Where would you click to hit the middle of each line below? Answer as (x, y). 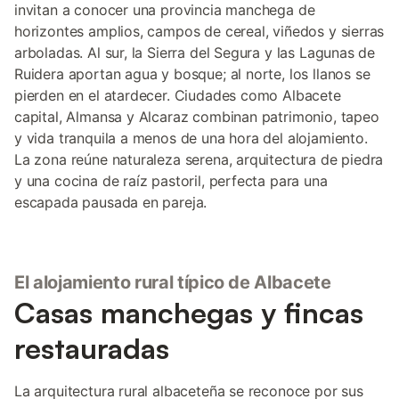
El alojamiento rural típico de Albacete (173, 282)
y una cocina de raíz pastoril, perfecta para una (171, 181)
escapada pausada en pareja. (111, 202)
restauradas (92, 348)
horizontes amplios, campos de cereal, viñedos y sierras (199, 31)
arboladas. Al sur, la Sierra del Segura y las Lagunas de (195, 53)
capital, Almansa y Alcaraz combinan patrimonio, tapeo (197, 117)
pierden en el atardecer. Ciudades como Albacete (178, 95)
